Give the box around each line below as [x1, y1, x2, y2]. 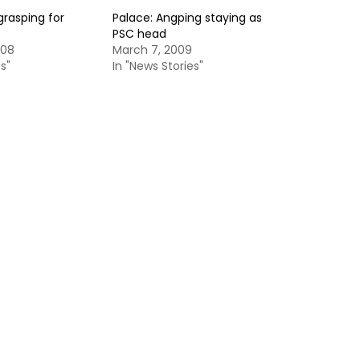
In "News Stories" [112, 58, 203, 74]
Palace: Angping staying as [112, 10, 262, 26]
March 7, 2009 [112, 42, 192, 58]
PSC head [112, 26, 166, 42]
